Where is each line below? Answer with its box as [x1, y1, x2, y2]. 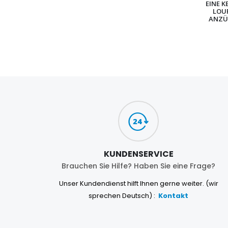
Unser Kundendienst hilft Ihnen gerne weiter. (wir [59, 179, 218, 189]
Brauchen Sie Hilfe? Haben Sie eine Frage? [62, 161, 215, 172]
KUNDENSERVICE [103, 148, 174, 160]
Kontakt [158, 191, 188, 201]
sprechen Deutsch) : [89, 191, 157, 201]
